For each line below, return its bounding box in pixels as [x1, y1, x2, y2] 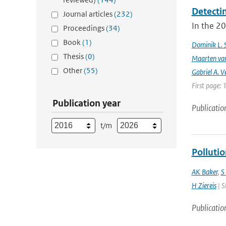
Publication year [52, 97, 121, 109]
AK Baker [191, 167, 218, 177]
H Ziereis [191, 181, 216, 190]
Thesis [63, 51, 85, 61]
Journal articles [63, 9, 114, 19]
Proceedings [63, 23, 106, 33]
